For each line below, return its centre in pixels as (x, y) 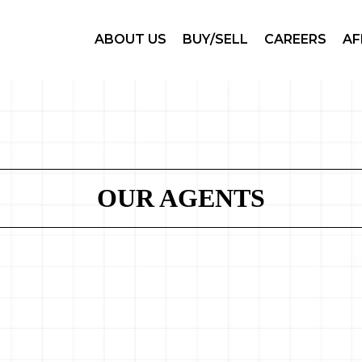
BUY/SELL (215, 40)
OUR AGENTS (181, 198)
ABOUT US (130, 40)
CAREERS (295, 40)
